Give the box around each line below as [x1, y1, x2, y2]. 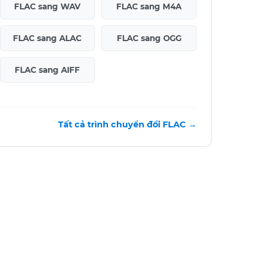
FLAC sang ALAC [13, 33, 82, 43]
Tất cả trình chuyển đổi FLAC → [58, 119, 197, 130]
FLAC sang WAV [14, 1, 81, 11]
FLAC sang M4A [116, 1, 182, 11]
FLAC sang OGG [116, 33, 181, 43]
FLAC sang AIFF [15, 65, 80, 75]
